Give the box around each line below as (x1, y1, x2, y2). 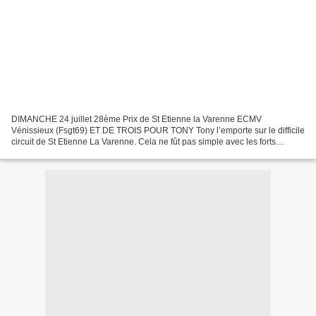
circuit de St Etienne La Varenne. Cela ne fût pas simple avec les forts (11, 136, 276, 147)
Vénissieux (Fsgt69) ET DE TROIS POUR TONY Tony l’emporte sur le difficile (11, 125, 305, 135)
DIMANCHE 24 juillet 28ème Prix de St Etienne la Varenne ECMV (11, 114, 262, 124)
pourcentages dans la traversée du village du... (11, 147, 190, 158)
